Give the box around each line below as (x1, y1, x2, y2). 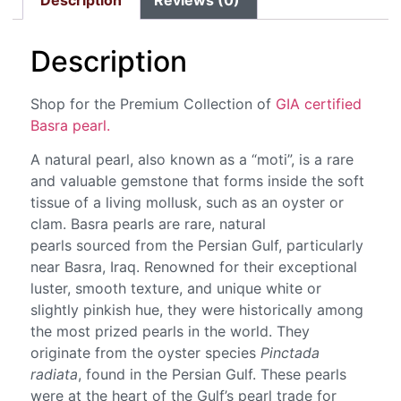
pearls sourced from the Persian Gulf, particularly (30, 236, 364, 255)
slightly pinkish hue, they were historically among (30, 301, 364, 320)
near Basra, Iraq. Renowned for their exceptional (30, 258, 358, 277)
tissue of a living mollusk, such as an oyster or (30, 193, 345, 212)
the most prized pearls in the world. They (30, 322, 311, 341)
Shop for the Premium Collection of (30, 94, 272, 113)
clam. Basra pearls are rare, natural (30, 215, 267, 234)
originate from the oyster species (30, 344, 261, 363)
